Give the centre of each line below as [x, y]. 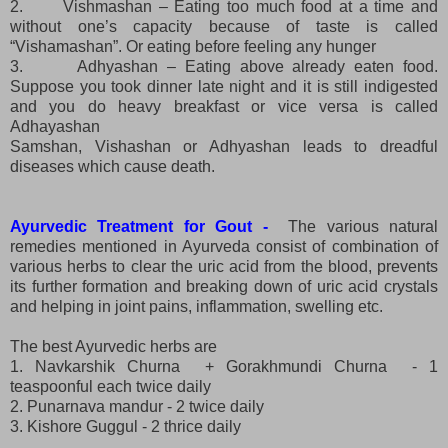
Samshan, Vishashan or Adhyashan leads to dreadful [224, 146]
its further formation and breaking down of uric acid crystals [224, 286]
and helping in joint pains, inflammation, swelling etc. [198, 306]
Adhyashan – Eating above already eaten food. [258, 66]
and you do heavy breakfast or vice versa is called [224, 106]
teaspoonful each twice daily [112, 386]
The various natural [352, 226]
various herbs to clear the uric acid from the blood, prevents [224, 266]
